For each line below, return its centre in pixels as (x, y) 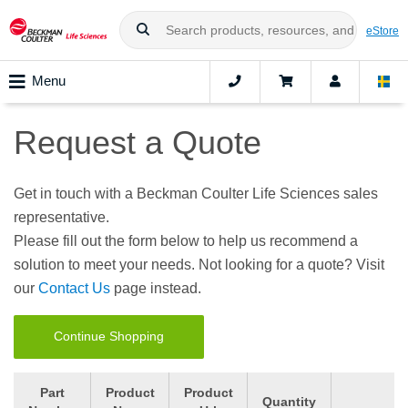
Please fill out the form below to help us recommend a (186, 241)
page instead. (156, 289)
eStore (382, 30)
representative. (61, 218)
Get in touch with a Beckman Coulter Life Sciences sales (196, 194)
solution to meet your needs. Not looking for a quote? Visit (199, 265)
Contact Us (74, 289)
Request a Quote (138, 143)
